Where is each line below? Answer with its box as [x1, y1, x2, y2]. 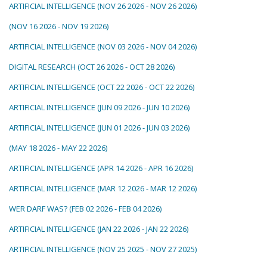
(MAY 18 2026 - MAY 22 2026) [9, 142, 107, 153]
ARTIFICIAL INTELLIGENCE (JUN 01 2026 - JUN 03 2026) [9, 122, 190, 133]
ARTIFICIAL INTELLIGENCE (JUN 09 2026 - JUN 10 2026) [9, 102, 190, 113]
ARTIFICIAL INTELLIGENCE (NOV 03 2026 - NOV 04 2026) [9, 41, 197, 52]
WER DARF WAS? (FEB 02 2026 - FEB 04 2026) [9, 203, 162, 214]
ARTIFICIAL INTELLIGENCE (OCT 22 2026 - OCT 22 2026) [9, 82, 194, 92]
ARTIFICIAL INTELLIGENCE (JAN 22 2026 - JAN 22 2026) [9, 223, 188, 234]
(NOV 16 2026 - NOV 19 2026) [9, 21, 108, 32]
